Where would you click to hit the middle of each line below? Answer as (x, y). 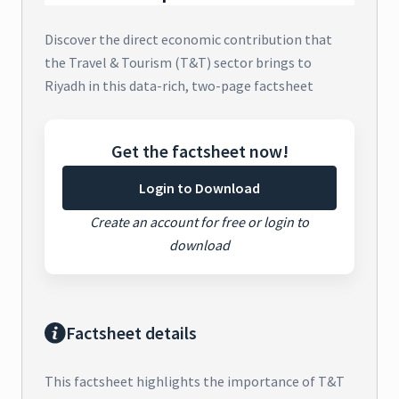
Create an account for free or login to (199, 222)
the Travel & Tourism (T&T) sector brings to (178, 63)
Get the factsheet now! (199, 151)
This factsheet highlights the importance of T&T (195, 382)
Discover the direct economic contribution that (188, 40)
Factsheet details (131, 333)
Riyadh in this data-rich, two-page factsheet (179, 86)
